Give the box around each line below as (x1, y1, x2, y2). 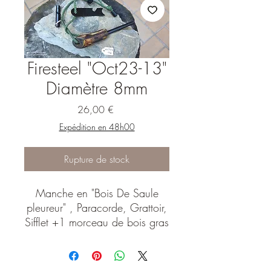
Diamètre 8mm (46, 77, 148, 99)
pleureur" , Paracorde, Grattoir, (27, 200, 167, 215)
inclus (84, 229, 109, 244)
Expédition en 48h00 (59, 121, 135, 132)
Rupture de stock (64, 152, 129, 166)
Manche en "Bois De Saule (35, 186, 158, 200)
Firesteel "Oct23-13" (27, 57, 167, 79)
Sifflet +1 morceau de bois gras (25, 215, 169, 229)
